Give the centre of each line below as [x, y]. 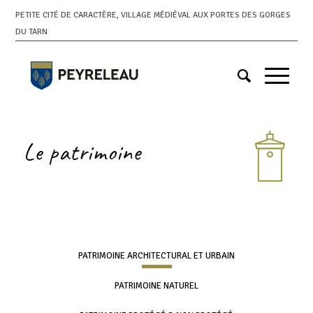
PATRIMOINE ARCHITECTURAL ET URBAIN [156, 256]
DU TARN [32, 32]
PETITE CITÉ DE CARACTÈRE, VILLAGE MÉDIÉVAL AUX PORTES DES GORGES [153, 15]
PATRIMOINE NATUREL [156, 286]
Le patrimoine [82, 152]
